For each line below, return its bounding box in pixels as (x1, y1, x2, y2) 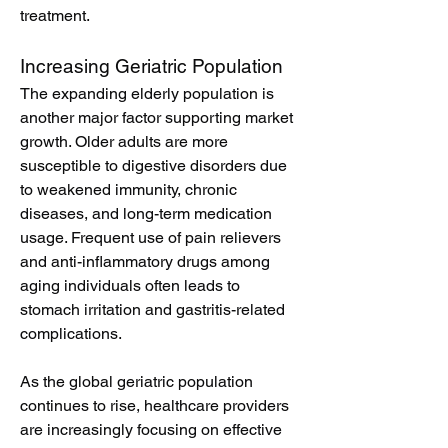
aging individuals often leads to (20, 276, 240, 295)
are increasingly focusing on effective (20, 420, 282, 439)
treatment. (20, 6, 90, 25)
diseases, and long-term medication (20, 204, 272, 223)
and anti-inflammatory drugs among (20, 252, 270, 271)
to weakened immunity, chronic (20, 180, 237, 199)
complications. (20, 324, 122, 343)
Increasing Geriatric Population (20, 55, 283, 77)
